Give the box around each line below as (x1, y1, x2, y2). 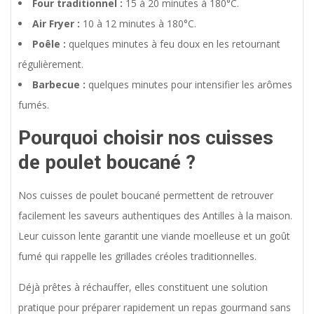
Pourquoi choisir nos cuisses (18, 125, 273, 149)
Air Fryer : (32, 16, 80, 30)
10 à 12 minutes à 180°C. (80, 16, 196, 30)
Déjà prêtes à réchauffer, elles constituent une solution (18, 280, 268, 294)
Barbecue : (32, 77, 86, 91)
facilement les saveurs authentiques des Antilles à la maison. (18, 208, 292, 222)
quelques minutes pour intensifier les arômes (86, 77, 292, 91)
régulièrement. (18, 57, 83, 71)
